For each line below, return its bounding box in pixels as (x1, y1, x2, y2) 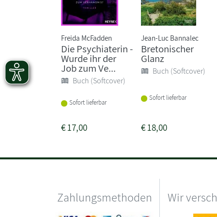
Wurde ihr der (61, 51, 116, 65)
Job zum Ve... (61, 61, 116, 75)
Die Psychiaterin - (61, 42, 133, 55)
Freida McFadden (61, 32, 112, 43)
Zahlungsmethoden (57, 189, 152, 205)
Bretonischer (141, 42, 194, 55)
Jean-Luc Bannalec (141, 32, 199, 43)
